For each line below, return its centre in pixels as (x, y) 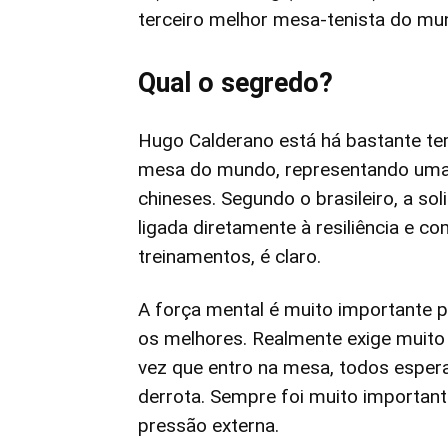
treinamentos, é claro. (229, 256)
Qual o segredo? (235, 83)
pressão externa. (208, 425)
